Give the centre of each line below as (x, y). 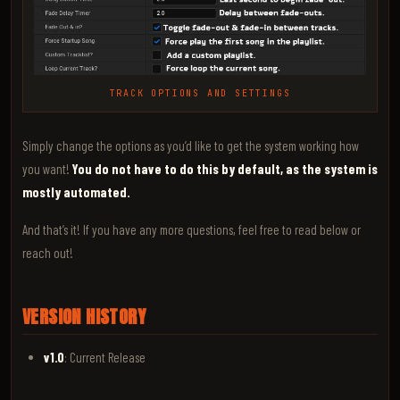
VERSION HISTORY (84, 317)
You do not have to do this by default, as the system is (225, 169)
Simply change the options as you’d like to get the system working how (191, 146)
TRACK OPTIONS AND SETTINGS (200, 94)
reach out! (48, 253)
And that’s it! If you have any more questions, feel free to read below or (192, 230)
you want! (47, 169)
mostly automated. (76, 192)
